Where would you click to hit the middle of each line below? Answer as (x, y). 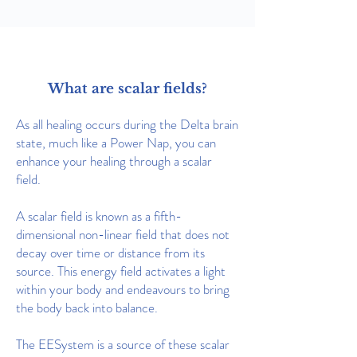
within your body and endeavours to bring (123, 290)
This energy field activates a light (140, 271)
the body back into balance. (87, 308)
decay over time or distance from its (110, 253)
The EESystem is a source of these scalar (123, 345)
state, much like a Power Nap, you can (116, 143)
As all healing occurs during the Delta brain (127, 125)
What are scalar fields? (127, 89)
